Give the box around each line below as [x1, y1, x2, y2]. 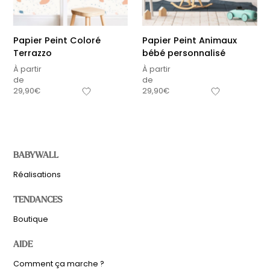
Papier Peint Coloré [13, 34, 101, 47]
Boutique [13, 214, 48, 225]
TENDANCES [13, 193, 63, 205]
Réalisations [13, 169, 61, 180]
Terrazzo [13, 47, 52, 60]
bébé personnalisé [142, 47, 225, 60]
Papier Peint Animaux [142, 34, 237, 47]
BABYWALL [13, 148, 58, 160]
